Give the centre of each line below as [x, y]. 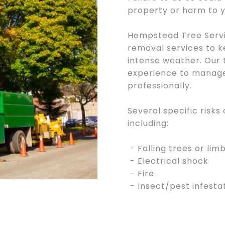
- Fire [141, 174]
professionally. [160, 86]
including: [148, 123]
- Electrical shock [168, 161]
